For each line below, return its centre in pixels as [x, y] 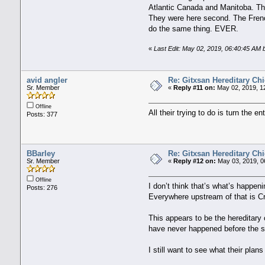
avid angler [47, 80]
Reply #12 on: [194, 161]
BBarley [41, 153]
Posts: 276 [42, 188]
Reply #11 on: [194, 87]
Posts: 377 [42, 114]
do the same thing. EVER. [194, 28]
